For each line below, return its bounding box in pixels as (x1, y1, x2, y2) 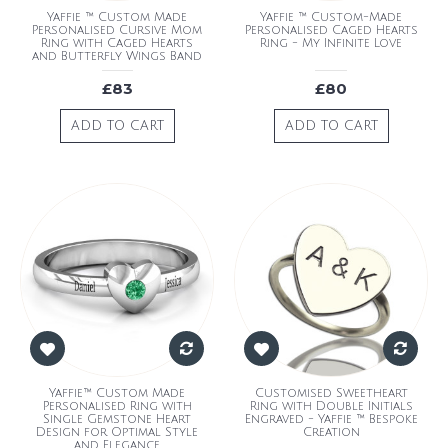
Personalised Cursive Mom (32, 23, 202, 37)
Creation (302, 425, 360, 439)
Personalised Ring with (42, 399, 192, 413)
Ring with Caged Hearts (41, 36, 193, 50)
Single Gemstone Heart (43, 412, 191, 426)
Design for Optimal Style (36, 425, 198, 439)
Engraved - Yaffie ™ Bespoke (244, 412, 418, 426)
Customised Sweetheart (254, 386, 408, 400)
